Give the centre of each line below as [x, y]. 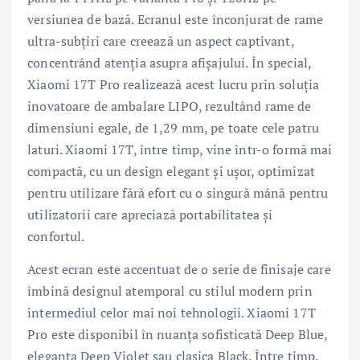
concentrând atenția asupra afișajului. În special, [170, 62]
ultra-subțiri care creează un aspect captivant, [161, 41]
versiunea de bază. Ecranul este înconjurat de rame [176, 19]
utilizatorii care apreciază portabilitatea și [150, 214]
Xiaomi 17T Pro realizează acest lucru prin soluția [174, 84]
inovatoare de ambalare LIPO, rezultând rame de [170, 106]
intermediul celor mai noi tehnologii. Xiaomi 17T [172, 312]
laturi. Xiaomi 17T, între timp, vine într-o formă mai [180, 149]
